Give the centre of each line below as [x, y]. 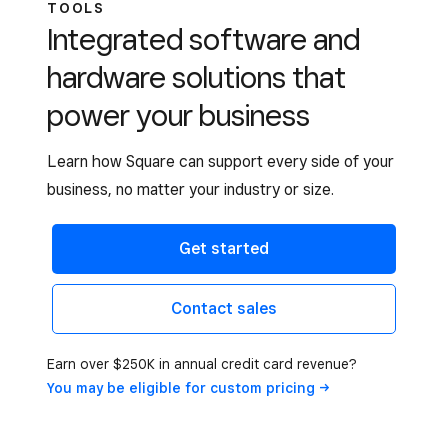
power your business [178, 115]
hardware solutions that [196, 77]
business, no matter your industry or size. [190, 189]
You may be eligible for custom [156, 387]
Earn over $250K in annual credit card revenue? [202, 363]
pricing [290, 387]
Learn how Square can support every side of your [220, 161]
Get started [224, 248]
